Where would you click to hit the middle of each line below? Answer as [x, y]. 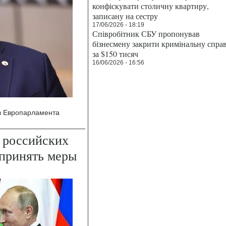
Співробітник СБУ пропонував [146, 34]
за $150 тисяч [115, 54]
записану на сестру [125, 16]
